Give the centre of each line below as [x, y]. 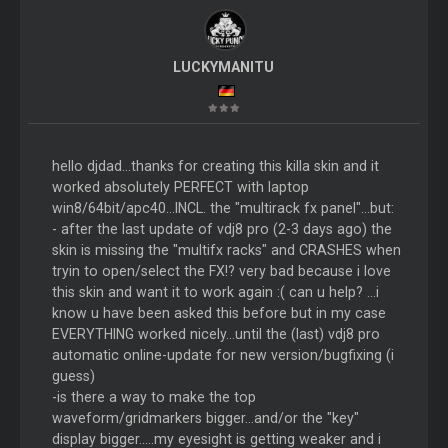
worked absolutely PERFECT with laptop [180, 186]
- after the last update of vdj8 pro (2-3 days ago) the [221, 228]
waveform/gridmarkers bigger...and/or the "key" [205, 417]
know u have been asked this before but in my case [218, 312]
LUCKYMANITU [224, 67]
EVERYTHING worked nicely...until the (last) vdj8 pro [215, 333]
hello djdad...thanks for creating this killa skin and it [215, 165]
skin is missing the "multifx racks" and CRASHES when [226, 249]
